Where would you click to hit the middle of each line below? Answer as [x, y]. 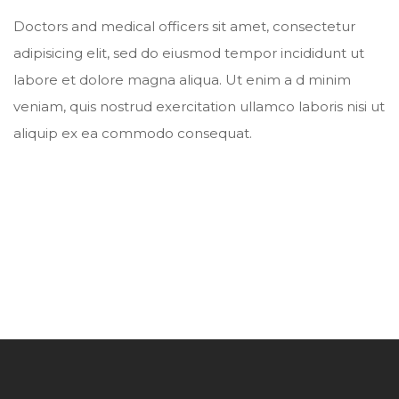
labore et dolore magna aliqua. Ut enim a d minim [182, 80]
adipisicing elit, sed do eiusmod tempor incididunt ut [189, 53]
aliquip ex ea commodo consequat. [133, 134]
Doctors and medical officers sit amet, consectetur [184, 27]
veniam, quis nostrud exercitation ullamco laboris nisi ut [199, 107]
